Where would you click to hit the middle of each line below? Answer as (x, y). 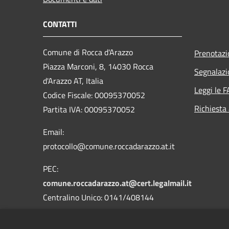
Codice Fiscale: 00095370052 (94, 95)
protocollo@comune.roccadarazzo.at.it (109, 146)
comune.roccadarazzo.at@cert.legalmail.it (117, 183)
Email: (53, 132)
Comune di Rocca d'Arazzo (88, 52)
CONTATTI (60, 24)
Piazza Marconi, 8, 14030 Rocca (98, 67)
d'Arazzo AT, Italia (74, 81)
